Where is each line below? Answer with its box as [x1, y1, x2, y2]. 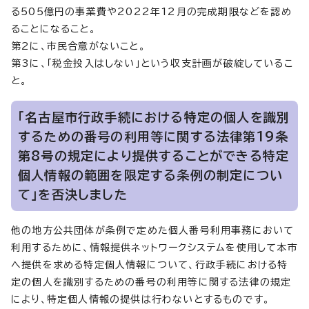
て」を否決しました [18, 188, 128, 201]
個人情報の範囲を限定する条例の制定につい [18, 168, 283, 181]
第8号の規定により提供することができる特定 [18, 149, 290, 162]
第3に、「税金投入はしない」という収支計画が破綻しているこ [11, 58, 293, 68]
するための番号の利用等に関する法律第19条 [18, 130, 289, 143]
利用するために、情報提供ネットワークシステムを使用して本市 [11, 242, 298, 252]
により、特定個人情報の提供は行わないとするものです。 [11, 294, 270, 304]
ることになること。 [11, 23, 96, 34]
